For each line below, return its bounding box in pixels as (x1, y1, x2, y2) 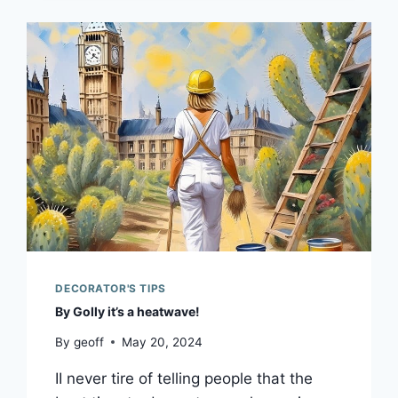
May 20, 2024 (121, 334, 203, 349)
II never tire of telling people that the (55, 369, 314, 387)
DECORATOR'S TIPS (55, 282, 166, 296)
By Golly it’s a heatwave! (55, 304, 201, 320)
